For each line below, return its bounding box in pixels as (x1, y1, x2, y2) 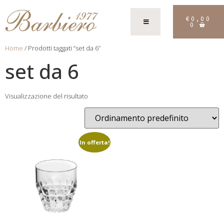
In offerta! (79, 138, 109, 146)
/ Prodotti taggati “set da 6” (23, 43, 100, 52)
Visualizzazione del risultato (5, 91, 88, 100)
